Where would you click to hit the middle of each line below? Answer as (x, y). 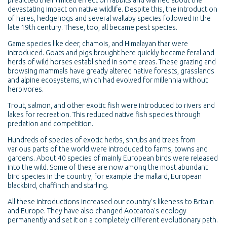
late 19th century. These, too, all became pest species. (92, 28)
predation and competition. (50, 124)
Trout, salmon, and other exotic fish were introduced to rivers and (111, 106)
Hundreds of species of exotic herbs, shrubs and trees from (102, 140)
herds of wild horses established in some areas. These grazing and (112, 62)
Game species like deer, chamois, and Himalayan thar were (98, 44)
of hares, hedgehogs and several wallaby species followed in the (109, 18)
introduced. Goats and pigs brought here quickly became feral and (111, 53)
